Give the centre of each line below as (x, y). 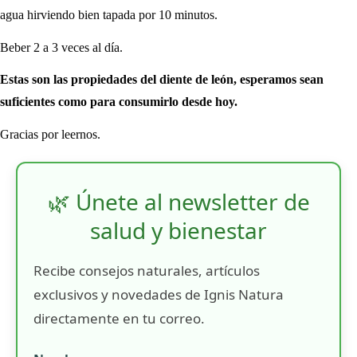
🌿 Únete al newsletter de (178, 202)
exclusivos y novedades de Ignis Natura (159, 295)
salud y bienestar (178, 231)
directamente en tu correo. (119, 319)
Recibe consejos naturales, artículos (147, 271)
